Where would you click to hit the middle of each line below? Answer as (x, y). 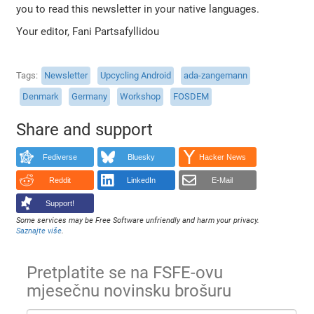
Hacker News (222, 157)
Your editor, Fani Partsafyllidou (88, 31)
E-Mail (223, 180)
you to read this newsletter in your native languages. (138, 9)
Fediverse (60, 157)
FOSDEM (191, 97)
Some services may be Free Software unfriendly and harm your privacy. (138, 220)
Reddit (60, 180)
